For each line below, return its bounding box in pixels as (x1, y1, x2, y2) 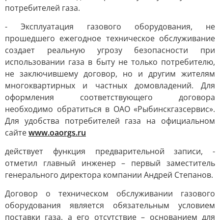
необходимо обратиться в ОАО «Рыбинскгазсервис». (5, 104, 215, 114)
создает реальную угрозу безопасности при (5, 45, 215, 55)
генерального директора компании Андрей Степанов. (5, 169, 213, 180)
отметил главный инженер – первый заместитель (5, 158, 215, 168)
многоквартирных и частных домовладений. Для (5, 80, 215, 91)
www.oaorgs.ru (28, 127, 86, 138)
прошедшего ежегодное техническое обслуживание (5, 33, 215, 44)
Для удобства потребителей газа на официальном (5, 115, 215, 126)
